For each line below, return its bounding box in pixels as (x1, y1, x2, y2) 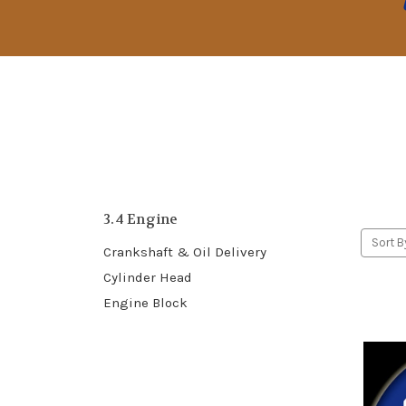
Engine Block (103, 294, 188, 311)
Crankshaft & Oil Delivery (103, 243, 266, 260)
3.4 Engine (103, 209, 179, 228)
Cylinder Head (103, 268, 192, 285)
